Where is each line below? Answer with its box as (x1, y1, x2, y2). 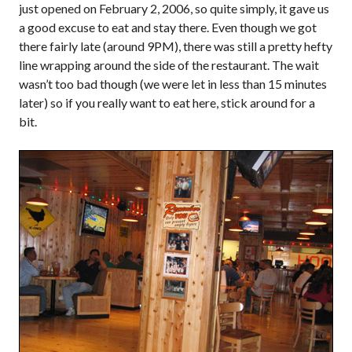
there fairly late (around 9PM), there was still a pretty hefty (19, 38, 332, 53)
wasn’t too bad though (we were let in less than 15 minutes (19, 76, 327, 91)
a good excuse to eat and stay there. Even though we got (19, 20, 317, 35)
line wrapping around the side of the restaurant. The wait (19, 57, 319, 72)
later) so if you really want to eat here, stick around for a (19, 95, 315, 110)
